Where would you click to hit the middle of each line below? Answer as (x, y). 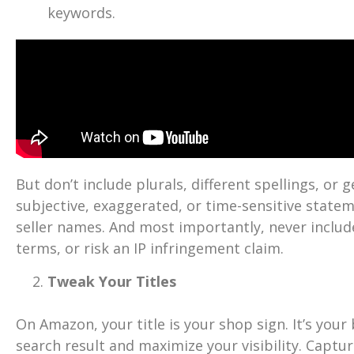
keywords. (81, 13)
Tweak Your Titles (112, 281)
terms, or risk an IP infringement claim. (150, 249)
